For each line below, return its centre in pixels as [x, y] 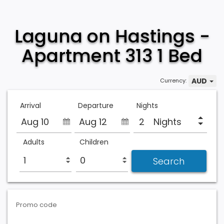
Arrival [30, 105]
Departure [96, 105]
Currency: [173, 80]
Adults [34, 142]
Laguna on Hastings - [112, 36]
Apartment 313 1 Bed [112, 56]
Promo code [36, 205]
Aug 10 [35, 122]
